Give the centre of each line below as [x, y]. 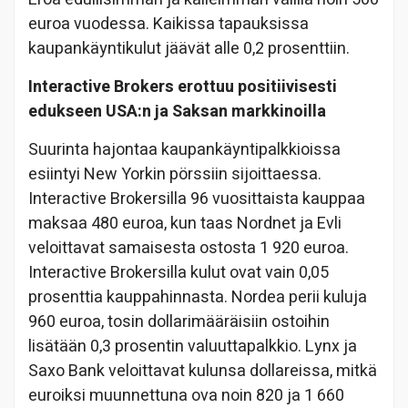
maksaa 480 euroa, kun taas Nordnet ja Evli [185, 224]
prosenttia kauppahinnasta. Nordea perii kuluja [198, 298]
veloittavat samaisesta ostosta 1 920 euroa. [189, 249]
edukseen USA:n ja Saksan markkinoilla [177, 112]
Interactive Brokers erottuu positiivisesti [183, 87]
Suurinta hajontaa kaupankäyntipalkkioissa [184, 150]
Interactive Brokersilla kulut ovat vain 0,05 [178, 273]
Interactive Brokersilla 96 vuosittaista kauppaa [197, 199]
